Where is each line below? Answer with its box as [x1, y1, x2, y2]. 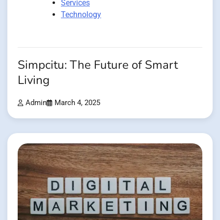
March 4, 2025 [55, 98, 100, 107]
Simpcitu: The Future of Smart [18, 56, 178, 73]
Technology [61, 9, 101, 19]
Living [18, 72, 50, 88]
